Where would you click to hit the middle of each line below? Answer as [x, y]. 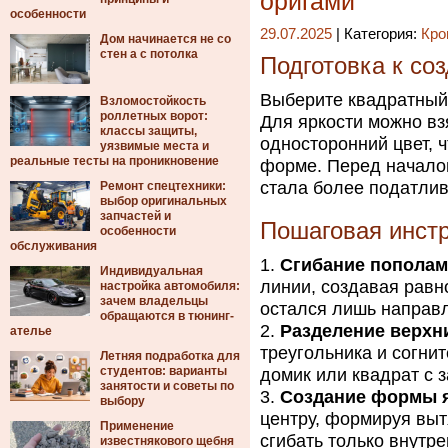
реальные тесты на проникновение [114, 161]
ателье [31, 331]
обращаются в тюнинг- [167, 316]
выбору [122, 401]
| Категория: [376, 34]
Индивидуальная [151, 271]
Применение [137, 426]
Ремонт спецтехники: [163, 186]
